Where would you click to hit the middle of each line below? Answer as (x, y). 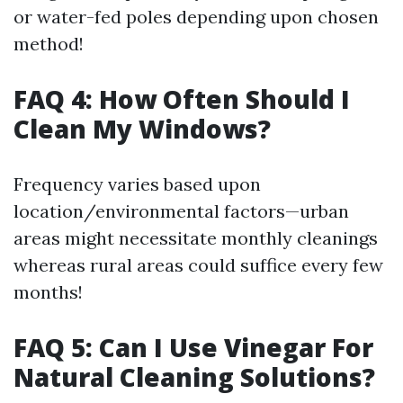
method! (49, 44)
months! (48, 292)
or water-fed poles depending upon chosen (196, 17)
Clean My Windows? (142, 129)
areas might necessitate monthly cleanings (196, 238)
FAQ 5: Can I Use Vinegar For (193, 347)
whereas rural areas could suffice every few (198, 265)
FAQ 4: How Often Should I (182, 99)
